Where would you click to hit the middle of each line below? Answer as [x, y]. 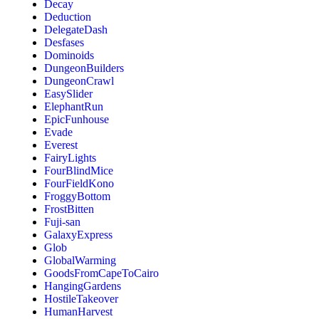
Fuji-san [63, 221]
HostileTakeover [82, 298]
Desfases [64, 42]
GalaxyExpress [79, 234]
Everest [61, 145]
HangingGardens [83, 286]
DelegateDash [76, 29]
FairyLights [70, 157]
